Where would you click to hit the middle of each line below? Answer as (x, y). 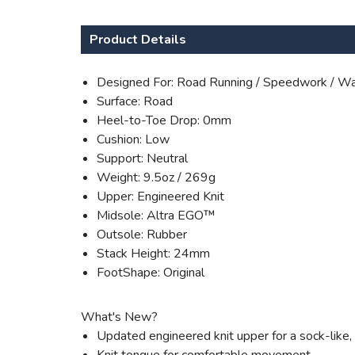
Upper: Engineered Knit (160, 197)
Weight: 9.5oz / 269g (156, 178)
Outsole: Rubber (142, 235)
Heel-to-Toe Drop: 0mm (164, 121)
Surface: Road (135, 102)
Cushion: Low (133, 140)
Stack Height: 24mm (153, 254)
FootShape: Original (151, 273)
